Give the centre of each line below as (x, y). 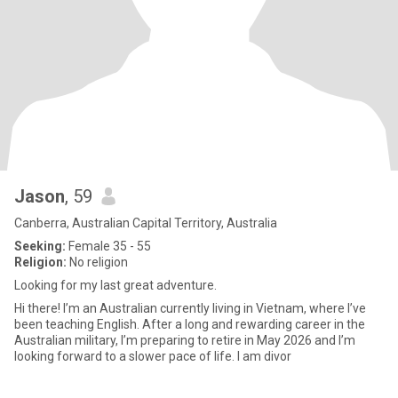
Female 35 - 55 (108, 246)
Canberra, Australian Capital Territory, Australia (146, 223)
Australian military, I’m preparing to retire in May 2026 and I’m (185, 340)
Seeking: (40, 246)
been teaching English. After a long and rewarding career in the (190, 324)
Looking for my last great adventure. (115, 285)
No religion (97, 262)
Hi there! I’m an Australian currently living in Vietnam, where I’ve (190, 308)
